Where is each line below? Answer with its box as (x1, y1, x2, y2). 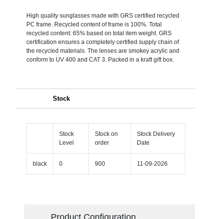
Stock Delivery (136, 130, 175, 137)
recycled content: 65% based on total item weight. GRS (26, 29, 172, 37)
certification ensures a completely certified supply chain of (26, 38, 179, 45)
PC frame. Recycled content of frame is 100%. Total (26, 21, 162, 28)
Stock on (94, 130, 118, 137)
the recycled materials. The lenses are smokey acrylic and (26, 47, 179, 54)
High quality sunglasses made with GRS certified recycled (26, 12, 179, 19)
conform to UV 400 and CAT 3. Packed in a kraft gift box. (26, 56, 174, 63)
